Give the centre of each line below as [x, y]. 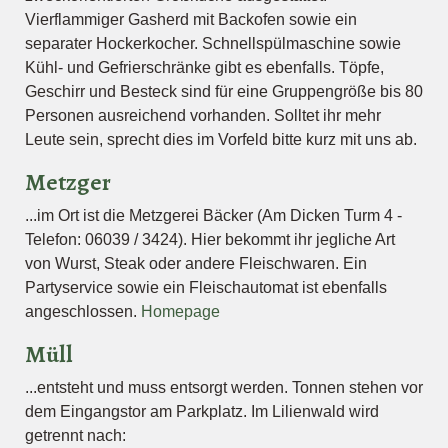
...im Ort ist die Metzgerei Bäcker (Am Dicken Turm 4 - [213, 215]
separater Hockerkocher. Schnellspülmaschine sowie [213, 43]
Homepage [180, 311]
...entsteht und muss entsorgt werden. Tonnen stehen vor [224, 387]
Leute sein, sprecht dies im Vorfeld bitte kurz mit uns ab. [221, 139]
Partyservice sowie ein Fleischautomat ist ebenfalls [206, 287]
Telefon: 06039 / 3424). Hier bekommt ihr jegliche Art [210, 239]
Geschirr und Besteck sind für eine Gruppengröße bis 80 [224, 91]
